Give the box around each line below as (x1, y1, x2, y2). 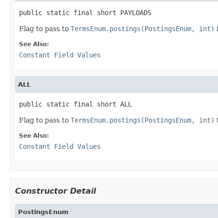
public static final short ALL (19, 100, 132, 108)
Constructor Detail (15, 186, 96, 196)
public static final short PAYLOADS (19, 8, 151, 17)
